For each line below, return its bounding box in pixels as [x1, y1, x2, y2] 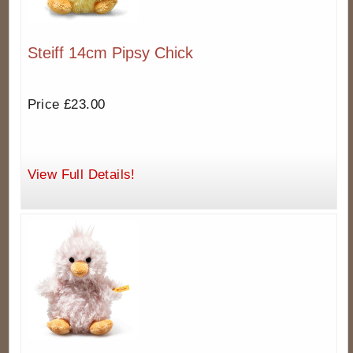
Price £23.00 [27, 97, 106, 113]
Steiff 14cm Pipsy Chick [27, 44, 193, 62]
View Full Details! [27, 167, 136, 183]
